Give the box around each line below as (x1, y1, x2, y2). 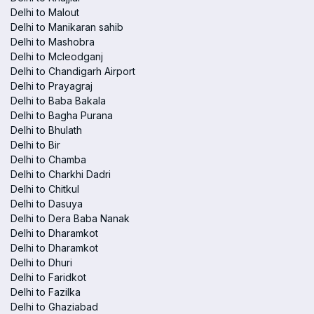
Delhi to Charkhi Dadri (11, 168, 111, 180)
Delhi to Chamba (11, 153, 86, 165)
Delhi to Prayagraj (11, 80, 93, 92)
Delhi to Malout (11, 6, 79, 18)
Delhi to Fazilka (11, 286, 81, 298)
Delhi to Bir (11, 139, 60, 151)
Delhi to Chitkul (11, 183, 79, 195)
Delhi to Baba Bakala (11, 95, 106, 107)
